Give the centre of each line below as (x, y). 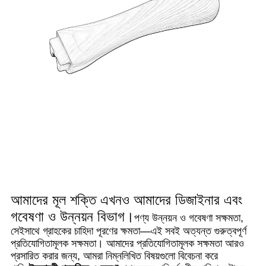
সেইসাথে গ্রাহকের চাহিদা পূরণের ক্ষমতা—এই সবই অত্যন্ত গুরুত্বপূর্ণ (129, 231)
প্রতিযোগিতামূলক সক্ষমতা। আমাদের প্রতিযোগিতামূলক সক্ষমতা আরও (127, 243)
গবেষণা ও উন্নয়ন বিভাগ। (72, 216)
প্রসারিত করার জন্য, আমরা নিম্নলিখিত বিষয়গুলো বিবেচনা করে (114, 256)
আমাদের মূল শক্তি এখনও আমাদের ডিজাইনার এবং (126, 199)
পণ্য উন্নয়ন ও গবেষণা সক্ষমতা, (189, 218)
